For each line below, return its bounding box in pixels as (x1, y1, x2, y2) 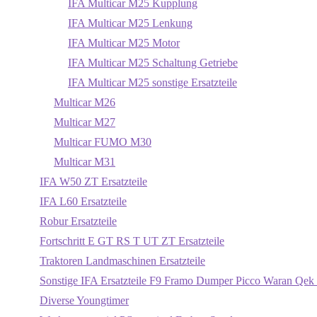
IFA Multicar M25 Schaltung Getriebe (68, 57, 238, 69)
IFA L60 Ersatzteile (40, 195, 127, 207)
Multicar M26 (54, 96, 115, 108)
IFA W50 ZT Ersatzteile (40, 175, 147, 188)
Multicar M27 (54, 116, 115, 128)
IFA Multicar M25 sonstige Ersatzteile (68, 76, 237, 88)
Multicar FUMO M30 (54, 136, 151, 148)
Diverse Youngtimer (40, 294, 129, 306)
